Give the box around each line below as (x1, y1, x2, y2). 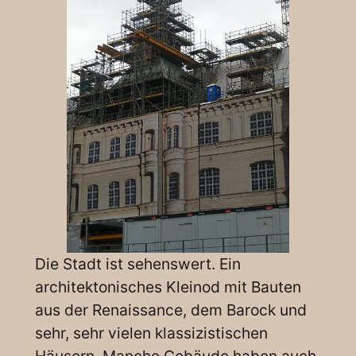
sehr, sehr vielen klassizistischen (34, 323, 268, 342)
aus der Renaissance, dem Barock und (34, 300, 307, 319)
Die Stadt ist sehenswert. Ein (34, 253, 241, 273)
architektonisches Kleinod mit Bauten (34, 277, 301, 296)
